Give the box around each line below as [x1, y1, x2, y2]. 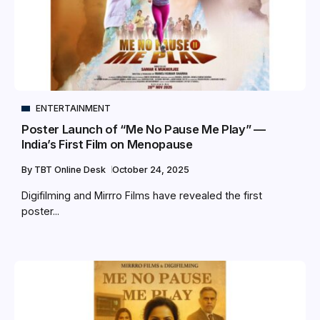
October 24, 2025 [112, 164, 189, 176]
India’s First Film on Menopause [21, 137, 193, 152]
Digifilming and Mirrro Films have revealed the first [21, 189, 262, 202]
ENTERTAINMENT [36, 103, 111, 114]
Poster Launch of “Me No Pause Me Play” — [21, 122, 266, 137]
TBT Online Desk [34, 164, 108, 176]
